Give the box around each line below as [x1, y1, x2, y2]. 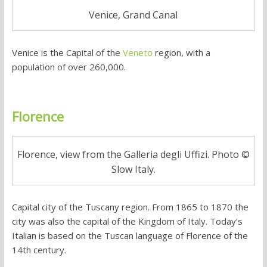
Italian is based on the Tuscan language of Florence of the [11, 229, 248, 241]
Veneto [122, 46, 153, 59]
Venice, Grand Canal [89, 8, 178, 22]
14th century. [11, 243, 66, 256]
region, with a [152, 46, 210, 59]
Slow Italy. [111, 162, 156, 176]
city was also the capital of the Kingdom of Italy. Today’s [11, 215, 243, 227]
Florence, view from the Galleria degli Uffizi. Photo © [17, 147, 250, 161]
